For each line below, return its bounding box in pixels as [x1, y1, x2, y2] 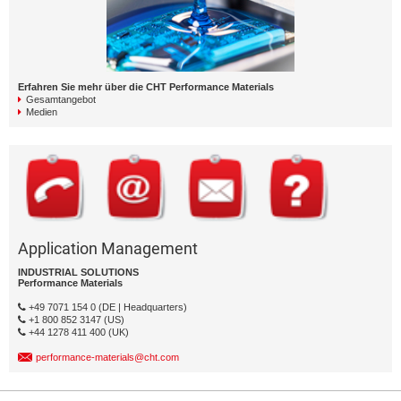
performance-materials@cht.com [36, 352, 179, 363]
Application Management [18, 239, 198, 259]
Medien [26, 106, 57, 117]
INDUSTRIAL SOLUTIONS [18, 267, 139, 278]
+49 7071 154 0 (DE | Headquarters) [26, 302, 187, 313]
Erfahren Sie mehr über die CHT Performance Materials [18, 81, 274, 92]
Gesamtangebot [26, 93, 96, 105]
